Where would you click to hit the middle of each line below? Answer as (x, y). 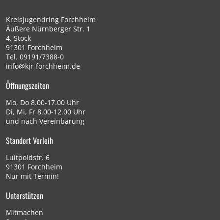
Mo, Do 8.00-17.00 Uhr (42, 103)
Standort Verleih (29, 141)
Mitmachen (25, 213)
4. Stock (18, 38)
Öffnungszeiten (27, 86)
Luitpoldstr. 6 (28, 158)
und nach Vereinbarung (45, 121)
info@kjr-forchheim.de (43, 66)
